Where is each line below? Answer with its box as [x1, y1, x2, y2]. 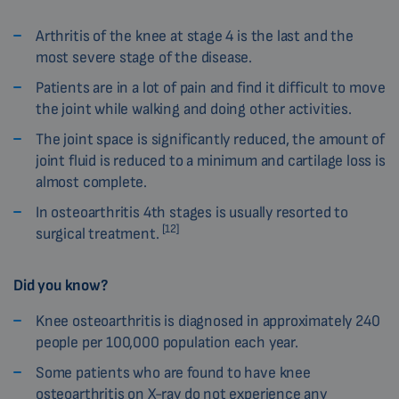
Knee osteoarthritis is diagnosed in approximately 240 [36, 312, 380, 331]
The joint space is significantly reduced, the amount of [36, 130, 386, 150]
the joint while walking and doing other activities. [36, 100, 352, 119]
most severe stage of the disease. [36, 48, 253, 68]
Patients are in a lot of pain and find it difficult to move [36, 78, 386, 98]
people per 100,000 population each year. [36, 333, 298, 353]
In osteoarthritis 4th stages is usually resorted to [36, 203, 348, 223]
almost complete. [36, 173, 148, 192]
